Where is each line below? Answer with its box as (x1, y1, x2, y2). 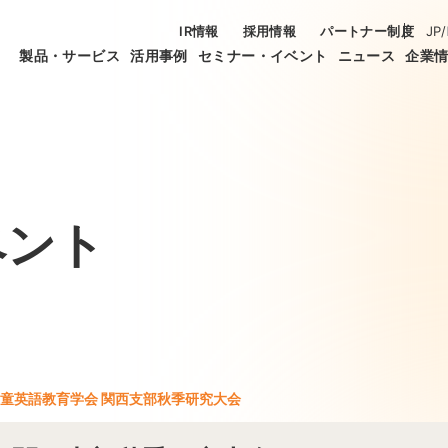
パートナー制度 (320, 23, 414, 39)
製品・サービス (19, 47, 121, 64)
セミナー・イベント (197, 47, 328, 64)
